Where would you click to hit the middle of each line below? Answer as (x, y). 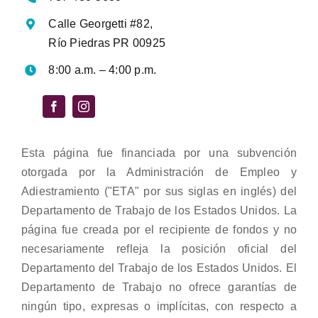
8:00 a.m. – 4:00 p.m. (103, 70)
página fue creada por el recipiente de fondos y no (159, 230)
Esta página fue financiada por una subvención (159, 153)
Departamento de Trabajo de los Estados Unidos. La (159, 211)
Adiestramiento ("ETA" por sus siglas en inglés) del (159, 192)
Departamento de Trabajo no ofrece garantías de (159, 287)
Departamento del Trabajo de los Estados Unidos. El (159, 268)
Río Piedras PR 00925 (107, 43)
